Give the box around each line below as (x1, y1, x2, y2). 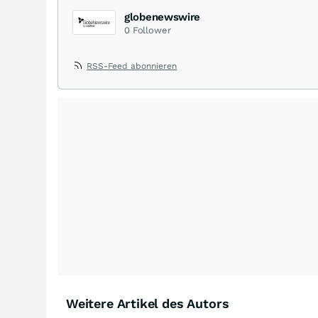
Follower (132, 24, 171, 35)
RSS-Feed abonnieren (87, 60, 177, 71)
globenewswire (124, 10, 201, 23)
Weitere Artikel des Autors (66, 295, 229, 311)
